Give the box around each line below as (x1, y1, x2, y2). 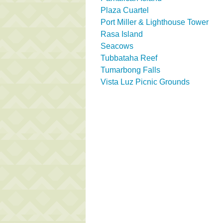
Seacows (101, 41, 133, 50)
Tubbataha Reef (101, 53, 157, 62)
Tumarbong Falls (101, 65, 160, 74)
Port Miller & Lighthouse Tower (101, 17, 209, 26)
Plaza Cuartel (101, 5, 149, 14)
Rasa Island (101, 29, 143, 38)
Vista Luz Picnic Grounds (101, 77, 190, 86)
